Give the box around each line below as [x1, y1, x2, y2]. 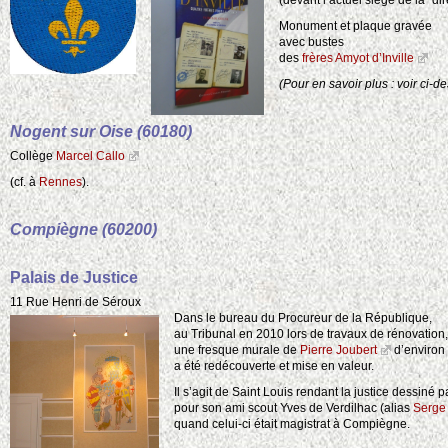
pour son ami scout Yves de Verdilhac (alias [174, 401, 413, 416]
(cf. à [10, 174, 39, 189]
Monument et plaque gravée [279, 18, 432, 33]
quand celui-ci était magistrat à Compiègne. [174, 417, 410, 432]
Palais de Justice [10, 269, 138, 287]
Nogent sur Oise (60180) [10, 123, 192, 141]
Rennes [39, 174, 82, 189]
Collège [10, 148, 56, 163]
